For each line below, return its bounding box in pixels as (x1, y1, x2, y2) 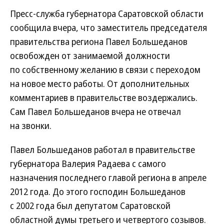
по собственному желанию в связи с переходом (10, 63, 200, 75)
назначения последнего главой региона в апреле (10, 171, 206, 183)
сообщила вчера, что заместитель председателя (10, 21, 207, 33)
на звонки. (10, 119, 51, 131)
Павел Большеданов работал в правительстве (10, 143, 195, 155)
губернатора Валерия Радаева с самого (10, 157, 166, 169)
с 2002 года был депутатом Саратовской (10, 199, 170, 211)
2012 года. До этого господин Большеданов (10, 185, 185, 197)
